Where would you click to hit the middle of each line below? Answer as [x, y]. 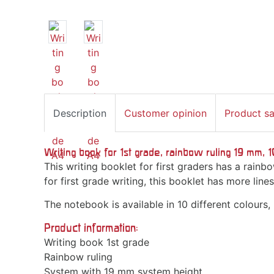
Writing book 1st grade [97, 242]
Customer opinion [165, 113]
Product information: [91, 228]
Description [80, 113]
